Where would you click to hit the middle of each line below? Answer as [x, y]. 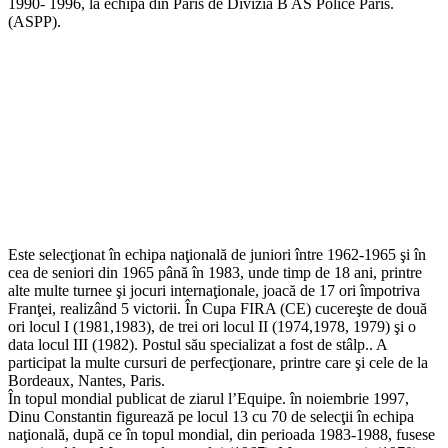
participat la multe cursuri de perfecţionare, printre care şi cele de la [218, 362]
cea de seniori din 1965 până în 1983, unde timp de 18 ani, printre [215, 272]
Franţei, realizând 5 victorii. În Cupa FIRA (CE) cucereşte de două [217, 308]
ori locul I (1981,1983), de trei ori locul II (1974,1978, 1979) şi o [212, 326]
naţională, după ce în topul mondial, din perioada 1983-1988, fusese [221, 434]
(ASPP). [34, 21]
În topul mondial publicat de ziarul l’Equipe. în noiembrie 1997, [208, 398]
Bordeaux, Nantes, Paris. [86, 380]
